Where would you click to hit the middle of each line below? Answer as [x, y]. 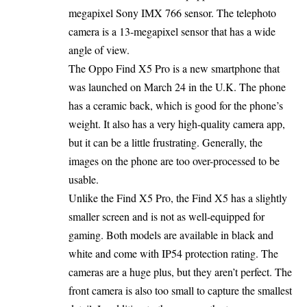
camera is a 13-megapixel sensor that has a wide [172, 32]
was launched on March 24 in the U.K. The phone [177, 87]
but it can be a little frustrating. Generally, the [165, 143]
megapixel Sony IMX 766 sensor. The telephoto [172, 13]
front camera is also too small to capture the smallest [180, 291]
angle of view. [99, 50]
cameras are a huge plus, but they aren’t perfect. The [180, 272]
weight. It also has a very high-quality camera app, [177, 124]
